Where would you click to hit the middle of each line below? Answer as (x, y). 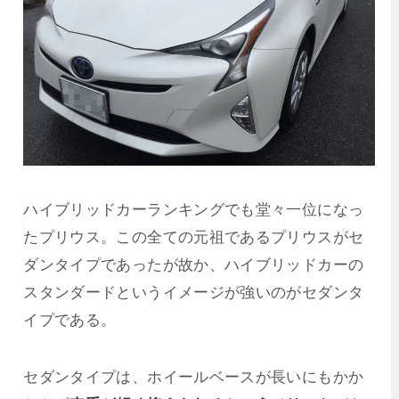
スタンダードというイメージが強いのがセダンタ (194, 292)
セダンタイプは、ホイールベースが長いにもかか (194, 376)
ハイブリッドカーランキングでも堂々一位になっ (194, 209)
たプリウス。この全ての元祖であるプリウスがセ (194, 236)
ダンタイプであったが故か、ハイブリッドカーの (194, 264)
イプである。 (70, 319)
